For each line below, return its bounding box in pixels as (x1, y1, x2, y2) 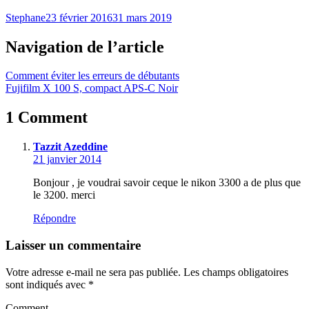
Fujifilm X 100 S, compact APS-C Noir (6, 82, 178, 94)
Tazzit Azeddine (33, 141, 108, 153)
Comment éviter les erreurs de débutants (6, 70, 179, 82)
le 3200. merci (33, 189, 95, 201)
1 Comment (6, 108, 88, 127)
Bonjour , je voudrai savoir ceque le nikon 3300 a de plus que (33, 177, 301, 189)
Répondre (33, 212, 76, 225)
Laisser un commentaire (6, 238, 141, 252)
